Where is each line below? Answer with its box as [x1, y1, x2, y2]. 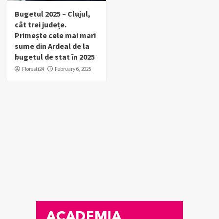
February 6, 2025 [55, 66, 91, 73]
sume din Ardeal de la [15, 41, 89, 51]
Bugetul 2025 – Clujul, [15, 9, 90, 19]
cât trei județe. [15, 20, 66, 30]
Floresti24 [22, 66, 44, 73]
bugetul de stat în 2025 [15, 52, 95, 62]
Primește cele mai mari [15, 30, 96, 41]
